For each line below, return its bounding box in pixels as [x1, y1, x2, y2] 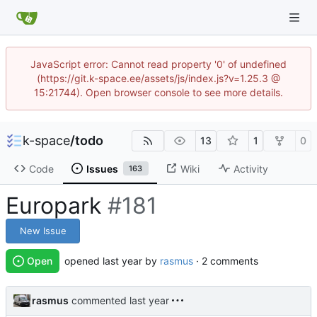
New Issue [19, 225, 67, 237]
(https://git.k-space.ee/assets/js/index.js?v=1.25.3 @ [37, 72, 280, 84]
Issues [86, 162, 118, 175]
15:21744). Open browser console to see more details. [34, 86, 283, 98]
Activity [233, 162, 268, 175]
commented [69, 294, 129, 307]
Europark [6, 192, 108, 220]
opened [64, 255, 103, 267]
